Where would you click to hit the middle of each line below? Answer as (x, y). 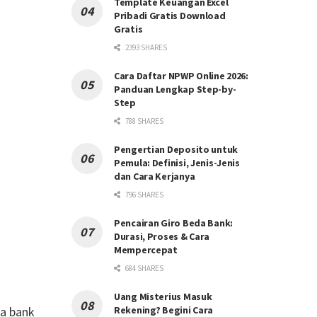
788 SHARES (144, 121)
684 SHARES (144, 268)
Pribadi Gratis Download (170, 16)
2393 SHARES (145, 47)
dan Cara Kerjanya (155, 176)
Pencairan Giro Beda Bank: (174, 223)
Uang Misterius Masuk (163, 296)
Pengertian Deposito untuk (176, 149)
